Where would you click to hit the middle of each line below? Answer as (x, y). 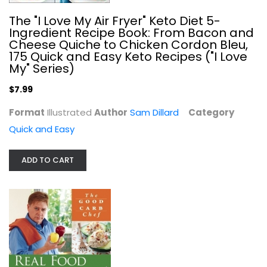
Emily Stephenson (133, 187)
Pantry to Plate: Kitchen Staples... (133, 174)
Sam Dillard (154, 112)
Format (27, 112)
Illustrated (69, 112)
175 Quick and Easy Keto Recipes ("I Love (128, 57)
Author (111, 112)
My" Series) (42, 69)
